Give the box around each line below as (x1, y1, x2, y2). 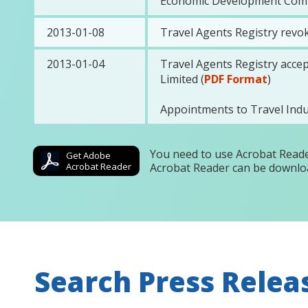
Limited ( (160, 71, 204, 87)
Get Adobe (66, 149, 111, 162)
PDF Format (204, 71, 267, 87)
